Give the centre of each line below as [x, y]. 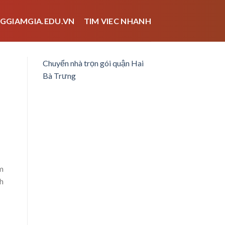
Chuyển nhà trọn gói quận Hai [93, 63]
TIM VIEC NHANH [117, 21]
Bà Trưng [59, 76]
